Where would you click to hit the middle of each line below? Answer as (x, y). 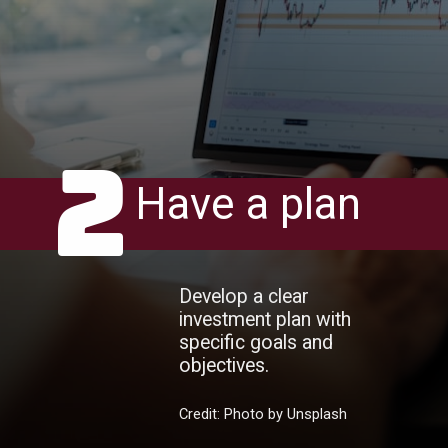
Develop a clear (244, 297)
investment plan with (265, 320)
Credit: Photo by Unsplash (263, 414)
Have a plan (253, 204)
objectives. (227, 366)
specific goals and (256, 343)
